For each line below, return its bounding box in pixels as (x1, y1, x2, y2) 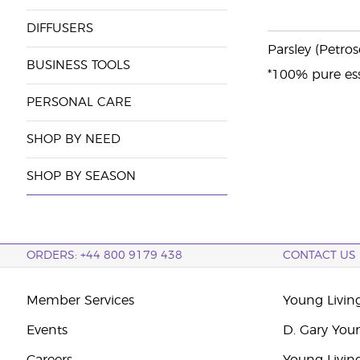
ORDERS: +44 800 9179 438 (26, 250, 182, 261)
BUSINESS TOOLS (26, 59, 130, 72)
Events (26, 324, 67, 337)
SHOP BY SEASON (26, 170, 136, 182)
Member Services (26, 294, 134, 307)
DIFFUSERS (26, 22, 93, 35)
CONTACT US (283, 250, 357, 261)
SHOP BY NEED (26, 133, 121, 145)
